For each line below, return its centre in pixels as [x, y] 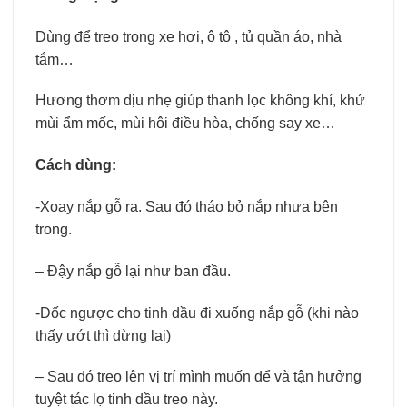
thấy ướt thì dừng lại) [103, 335]
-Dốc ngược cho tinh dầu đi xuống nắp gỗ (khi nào [197, 313]
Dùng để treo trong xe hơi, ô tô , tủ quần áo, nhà [189, 36]
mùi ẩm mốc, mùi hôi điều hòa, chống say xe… [185, 124]
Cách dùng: [78, 165]
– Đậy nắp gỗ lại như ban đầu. [148, 271]
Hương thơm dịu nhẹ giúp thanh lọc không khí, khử [200, 101]
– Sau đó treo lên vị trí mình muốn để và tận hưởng [199, 377]
